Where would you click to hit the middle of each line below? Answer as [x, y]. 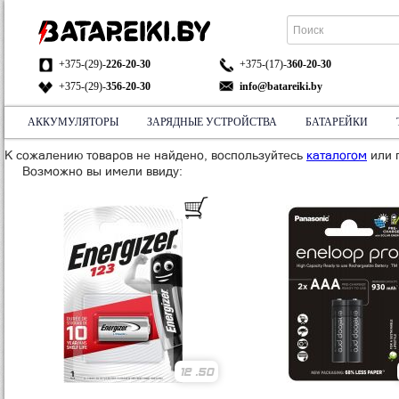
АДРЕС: [174, 129]
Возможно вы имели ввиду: [102, 171]
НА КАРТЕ [170, 166]
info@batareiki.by [281, 86]
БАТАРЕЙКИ [337, 122]
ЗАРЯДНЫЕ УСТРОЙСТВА [212, 122]
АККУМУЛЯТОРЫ [73, 122]
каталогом [337, 155]
